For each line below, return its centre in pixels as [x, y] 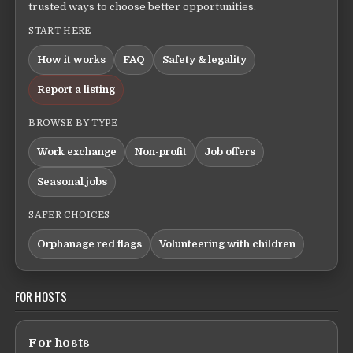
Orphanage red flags [90, 244]
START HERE [60, 31]
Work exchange [77, 152]
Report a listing [76, 89]
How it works [72, 59]
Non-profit [161, 152]
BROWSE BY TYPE [73, 123]
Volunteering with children [228, 244]
